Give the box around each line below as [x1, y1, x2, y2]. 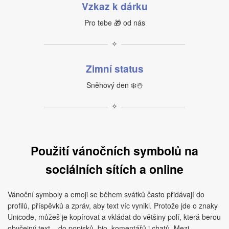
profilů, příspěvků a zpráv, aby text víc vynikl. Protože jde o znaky [8, 200, 218, 211]
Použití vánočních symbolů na [31, 142, 198, 159]
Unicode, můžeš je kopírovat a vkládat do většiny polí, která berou [8, 212, 221, 222]
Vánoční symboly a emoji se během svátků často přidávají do [8, 189, 204, 199]
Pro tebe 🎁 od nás [84, 17, 145, 28]
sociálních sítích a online [45, 161, 184, 177]
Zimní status [85, 62, 144, 76]
